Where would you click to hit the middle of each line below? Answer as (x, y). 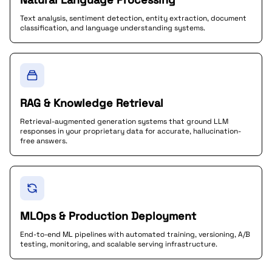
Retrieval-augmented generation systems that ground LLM (124, 121)
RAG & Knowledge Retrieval (92, 103)
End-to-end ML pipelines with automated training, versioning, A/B (135, 234)
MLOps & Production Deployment (108, 216)
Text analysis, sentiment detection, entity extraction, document (133, 18)
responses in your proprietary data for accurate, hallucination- (131, 131)
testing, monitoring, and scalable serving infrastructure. (119, 244)
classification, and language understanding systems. (113, 28)
